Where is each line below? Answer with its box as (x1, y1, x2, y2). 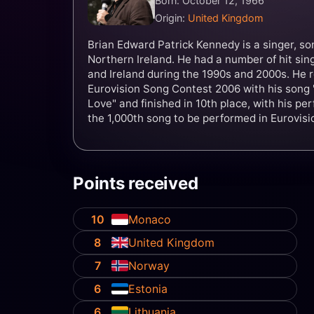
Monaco (128, 212, 172, 226)
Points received (73, 173, 198, 194)
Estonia (128, 282, 168, 296)
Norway (128, 259, 170, 273)
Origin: (155, 12, 188, 25)
